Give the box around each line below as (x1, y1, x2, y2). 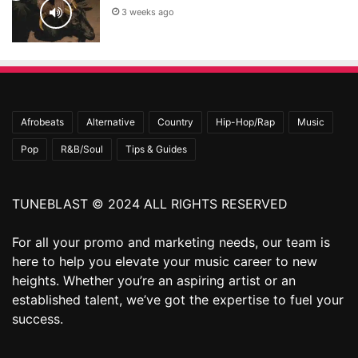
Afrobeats (21, 116, 64, 129)
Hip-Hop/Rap (216, 116, 275, 129)
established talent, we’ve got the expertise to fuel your (12, 292, 344, 308)
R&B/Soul (61, 143, 103, 156)
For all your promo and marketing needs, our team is (12, 234, 330, 251)
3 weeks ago (121, 6, 174, 18)
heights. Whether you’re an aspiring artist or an (12, 272, 296, 289)
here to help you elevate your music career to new (12, 253, 317, 270)
